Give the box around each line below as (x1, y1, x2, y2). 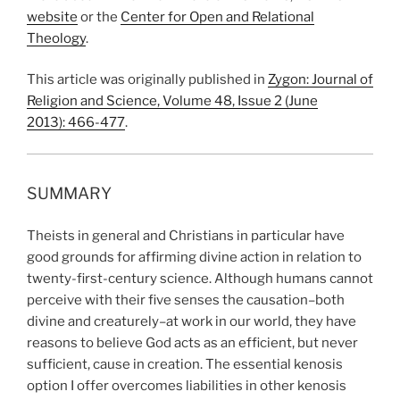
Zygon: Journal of (268, 71, 373, 88)
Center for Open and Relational (121, 8, 314, 25)
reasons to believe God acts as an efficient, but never (27, 334, 358, 351)
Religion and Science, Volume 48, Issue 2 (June (27, 93, 318, 110)
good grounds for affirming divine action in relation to (27, 248, 362, 265)
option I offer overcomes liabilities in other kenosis (27, 377, 346, 394)
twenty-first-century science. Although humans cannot (27, 270, 373, 287)
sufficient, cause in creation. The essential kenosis (27, 355, 343, 372)
